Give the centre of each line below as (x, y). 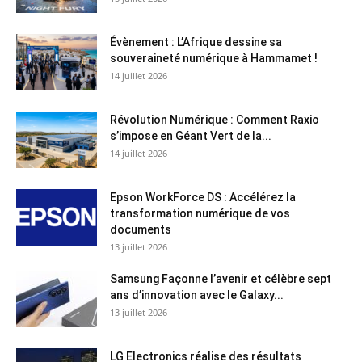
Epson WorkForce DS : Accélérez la (203, 197)
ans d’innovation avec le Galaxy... (197, 295)
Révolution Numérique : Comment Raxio (215, 120)
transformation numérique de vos (200, 213)
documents (141, 229)
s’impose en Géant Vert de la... (191, 136)
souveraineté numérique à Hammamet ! (214, 58)
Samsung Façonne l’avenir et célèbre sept (221, 279)
